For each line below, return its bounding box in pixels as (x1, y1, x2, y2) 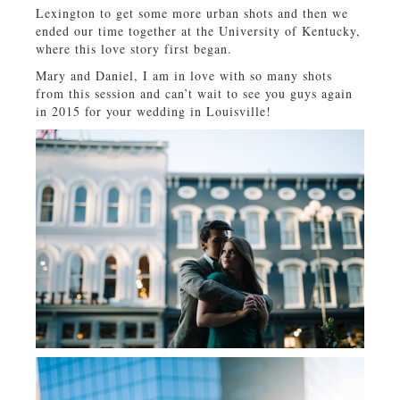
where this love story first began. (36, 39, 232, 57)
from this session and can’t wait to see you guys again (36, 84, 353, 102)
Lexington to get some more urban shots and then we (36, 4, 348, 21)
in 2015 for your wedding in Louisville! (36, 102, 271, 120)
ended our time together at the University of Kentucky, (36, 21, 361, 39)
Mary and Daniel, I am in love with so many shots (36, 66, 332, 84)
